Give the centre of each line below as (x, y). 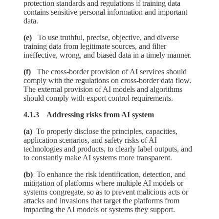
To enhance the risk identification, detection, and (111, 175)
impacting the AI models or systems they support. (99, 210)
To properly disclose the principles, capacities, (107, 131)
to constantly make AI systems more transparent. (98, 158)
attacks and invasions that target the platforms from (101, 201)
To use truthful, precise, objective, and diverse (108, 38)
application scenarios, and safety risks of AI (90, 140)
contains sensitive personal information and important (105, 12)
